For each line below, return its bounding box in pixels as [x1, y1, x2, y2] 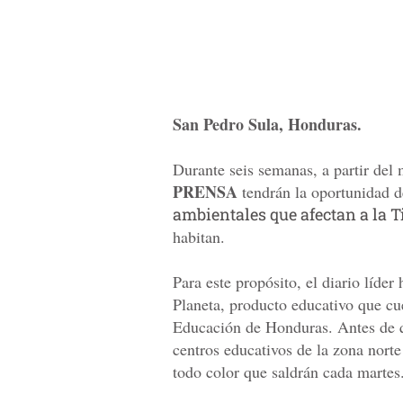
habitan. [173, 225, 225, 247]
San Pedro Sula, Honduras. [173, 112, 362, 136]
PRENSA [173, 179, 237, 203]
